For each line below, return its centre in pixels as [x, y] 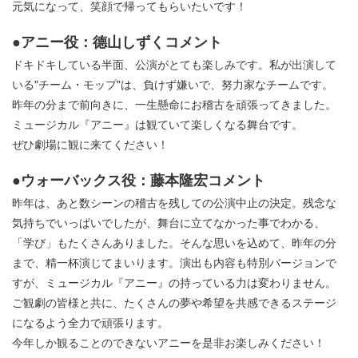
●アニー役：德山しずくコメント [117, 42]
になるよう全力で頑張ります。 [90, 322]
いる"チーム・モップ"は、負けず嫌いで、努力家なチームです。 [173, 84]
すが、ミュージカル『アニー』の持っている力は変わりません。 [174, 282]
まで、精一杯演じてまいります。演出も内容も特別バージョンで [174, 263]
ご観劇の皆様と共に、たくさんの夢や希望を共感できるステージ [174, 302]
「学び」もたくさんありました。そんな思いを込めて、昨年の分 [174, 243]
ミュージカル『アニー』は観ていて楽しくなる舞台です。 [157, 124]
